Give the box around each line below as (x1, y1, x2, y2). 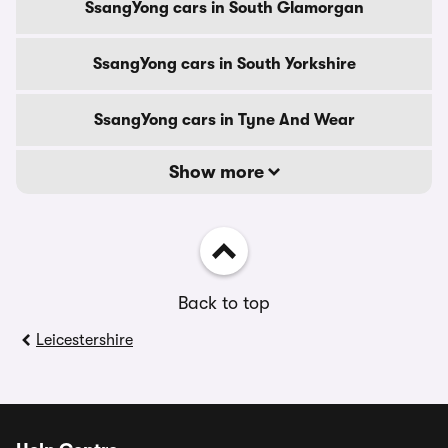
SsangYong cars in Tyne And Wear (93, 111, 355, 129)
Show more (168, 162, 268, 182)
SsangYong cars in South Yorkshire (92, 55, 356, 73)
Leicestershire (36, 331, 133, 349)
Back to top (178, 293, 270, 313)
